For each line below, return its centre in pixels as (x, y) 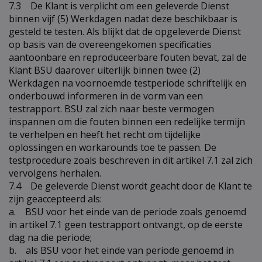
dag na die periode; (51, 237)
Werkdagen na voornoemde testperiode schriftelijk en (127, 83)
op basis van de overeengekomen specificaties (110, 44)
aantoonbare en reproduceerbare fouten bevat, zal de (128, 57)
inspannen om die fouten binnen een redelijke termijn (127, 121)
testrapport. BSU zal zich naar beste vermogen (111, 108)
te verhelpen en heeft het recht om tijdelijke (105, 134)
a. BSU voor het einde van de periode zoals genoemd (127, 211)
